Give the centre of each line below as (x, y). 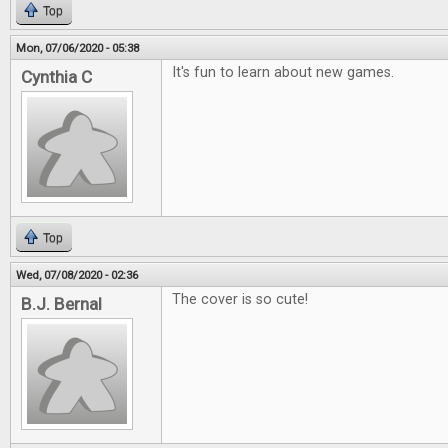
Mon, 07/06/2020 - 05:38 (77, 48)
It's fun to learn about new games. (283, 72)
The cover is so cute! (240, 299)
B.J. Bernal (61, 304)
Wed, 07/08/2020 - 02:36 (77, 275)
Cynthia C (56, 77)
